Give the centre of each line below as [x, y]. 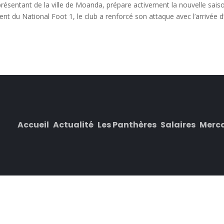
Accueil [33, 125]
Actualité [73, 125]
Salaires [178, 125]
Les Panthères [127, 125]
